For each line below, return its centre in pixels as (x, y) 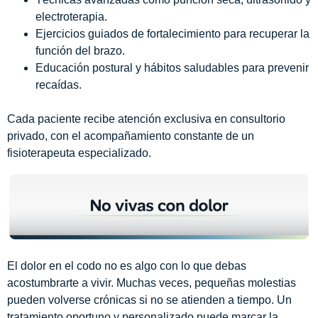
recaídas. (59, 85)
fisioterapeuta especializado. (79, 153)
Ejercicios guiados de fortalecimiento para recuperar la (172, 34)
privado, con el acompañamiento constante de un (131, 136)
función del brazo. (80, 51)
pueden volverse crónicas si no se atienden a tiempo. (142, 300)
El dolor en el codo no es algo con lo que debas (127, 265)
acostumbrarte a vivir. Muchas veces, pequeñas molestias (152, 283)
